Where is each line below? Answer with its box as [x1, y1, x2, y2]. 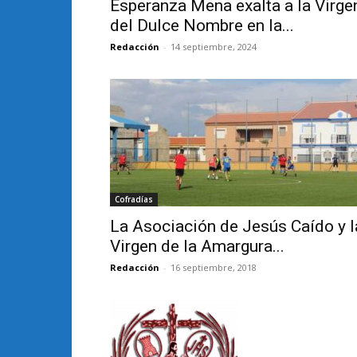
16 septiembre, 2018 [171, 261, 257, 273]
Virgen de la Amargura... [110, 237, 284, 256]
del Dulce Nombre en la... [110, 16, 294, 35]
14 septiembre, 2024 [171, 41, 257, 53]
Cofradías [115, 194, 153, 205]
